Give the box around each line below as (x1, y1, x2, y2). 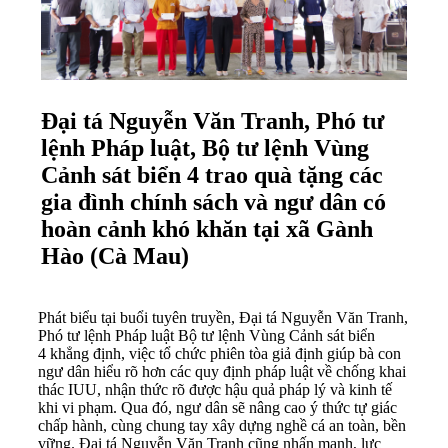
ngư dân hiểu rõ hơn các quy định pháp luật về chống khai (38, 362, 406, 380)
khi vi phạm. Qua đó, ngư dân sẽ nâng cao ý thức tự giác (38, 398, 397, 416)
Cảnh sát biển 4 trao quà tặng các (41, 161, 383, 188)
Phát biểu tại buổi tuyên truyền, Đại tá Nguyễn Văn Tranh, (38, 308, 408, 326)
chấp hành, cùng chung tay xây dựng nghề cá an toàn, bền (38, 416, 406, 434)
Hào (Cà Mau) (41, 242, 195, 269)
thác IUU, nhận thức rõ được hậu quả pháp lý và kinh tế (38, 380, 392, 398)
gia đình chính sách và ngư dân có (41, 188, 386, 215)
